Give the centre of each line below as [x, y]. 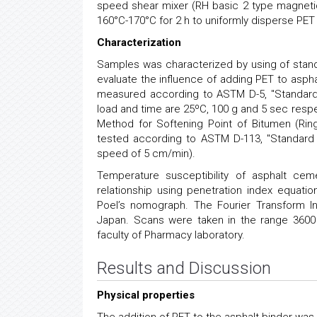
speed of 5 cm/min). [146, 153]
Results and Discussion [184, 268]
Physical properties [146, 295]
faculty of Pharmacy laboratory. [171, 235]
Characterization [139, 42]
